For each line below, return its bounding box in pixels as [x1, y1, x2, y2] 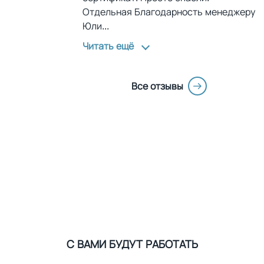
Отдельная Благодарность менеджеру [82, 5, 255, 18]
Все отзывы [131, 80, 183, 93]
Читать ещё [82, 39, 134, 52]
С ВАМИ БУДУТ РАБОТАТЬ [66, 237, 198, 251]
